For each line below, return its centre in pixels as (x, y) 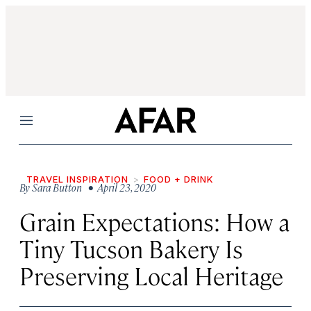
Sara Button (57, 187)
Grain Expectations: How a (154, 221)
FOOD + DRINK (179, 179)
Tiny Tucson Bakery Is (131, 248)
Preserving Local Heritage (151, 275)
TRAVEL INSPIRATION (77, 179)
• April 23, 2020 (120, 187)
